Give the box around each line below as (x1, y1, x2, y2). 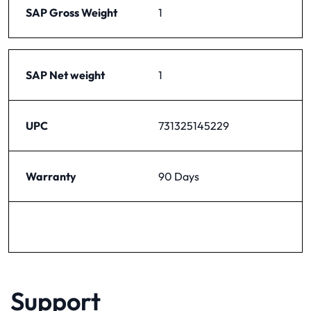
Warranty (26, 169, 76, 183)
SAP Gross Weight (26, 5, 117, 19)
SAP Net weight (26, 67, 105, 82)
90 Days (158, 169, 199, 183)
